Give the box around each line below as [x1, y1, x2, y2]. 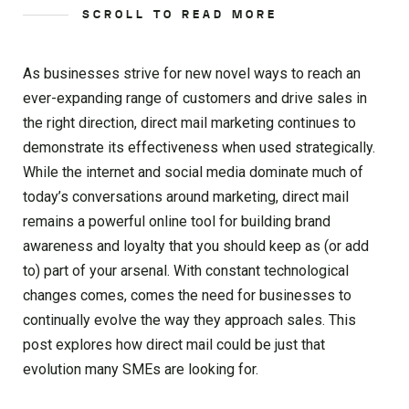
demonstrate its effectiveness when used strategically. [23, 139, 375, 156]
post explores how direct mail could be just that [23, 336, 325, 353]
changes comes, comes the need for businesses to [23, 287, 351, 304]
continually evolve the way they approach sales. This [23, 311, 356, 329]
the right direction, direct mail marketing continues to [23, 114, 356, 131]
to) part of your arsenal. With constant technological [23, 262, 349, 279]
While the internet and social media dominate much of [23, 163, 363, 181]
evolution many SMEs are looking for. [23, 361, 258, 378]
